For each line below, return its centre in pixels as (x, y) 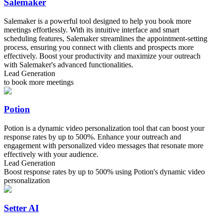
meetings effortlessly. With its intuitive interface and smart (92, 30)
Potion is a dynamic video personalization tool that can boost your (104, 128)
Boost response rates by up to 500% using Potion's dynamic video (104, 172)
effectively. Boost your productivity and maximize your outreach (102, 56)
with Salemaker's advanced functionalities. (69, 64)
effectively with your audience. (51, 155)
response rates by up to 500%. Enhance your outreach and (93, 137)
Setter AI (21, 208)
